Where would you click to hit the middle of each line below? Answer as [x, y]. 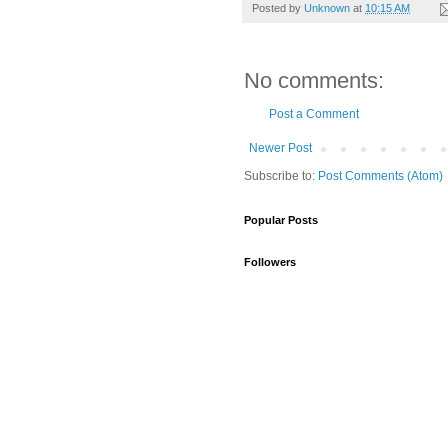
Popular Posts [281, 220]
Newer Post [280, 148]
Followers [270, 262]
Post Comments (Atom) [380, 176]
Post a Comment [314, 114]
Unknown [327, 8]
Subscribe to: [281, 176]
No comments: [314, 81]
